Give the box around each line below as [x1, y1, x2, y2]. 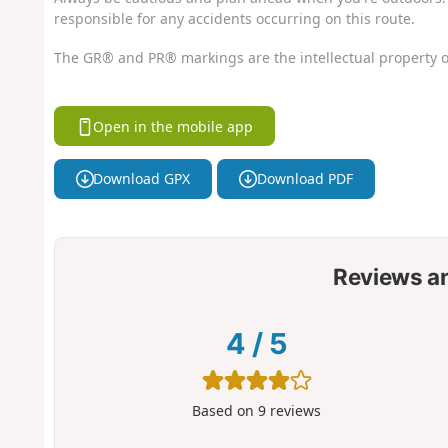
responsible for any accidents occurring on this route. [53, 9, 415, 29]
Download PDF [256, 169, 353, 189]
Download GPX [93, 169, 191, 189]
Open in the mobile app [93, 116, 254, 136]
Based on [192, 400, 259, 420]
